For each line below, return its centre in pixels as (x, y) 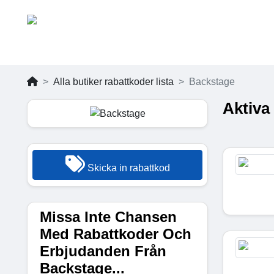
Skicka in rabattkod (127, 168)
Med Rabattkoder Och (116, 234)
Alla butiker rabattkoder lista (113, 82)
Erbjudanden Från (103, 251)
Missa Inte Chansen (108, 217)
